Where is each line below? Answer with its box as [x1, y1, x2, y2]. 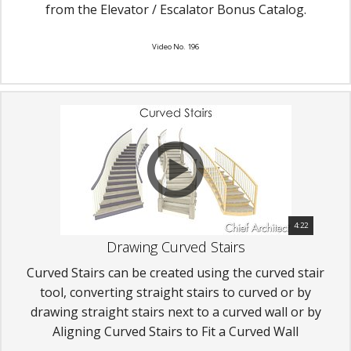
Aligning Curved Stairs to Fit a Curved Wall [52, 322, 299, 340]
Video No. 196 [152, 41, 199, 52]
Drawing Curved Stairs [106, 237, 245, 256]
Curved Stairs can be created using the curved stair [27, 263, 324, 281]
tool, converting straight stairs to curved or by [40, 283, 311, 301]
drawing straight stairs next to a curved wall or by [30, 302, 321, 320]
